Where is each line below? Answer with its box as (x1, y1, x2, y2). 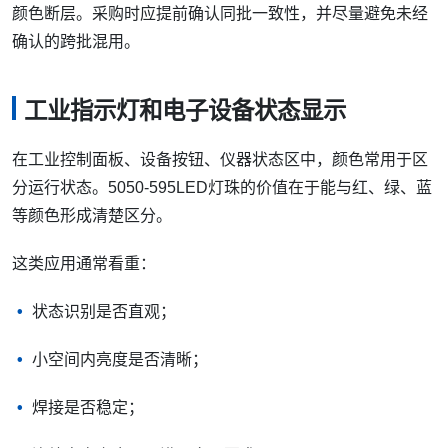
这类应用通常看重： (12, 254, 156, 272)
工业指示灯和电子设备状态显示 (24, 98, 346, 125)
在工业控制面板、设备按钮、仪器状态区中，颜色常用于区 (12, 150, 428, 168)
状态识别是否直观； (32, 302, 176, 320)
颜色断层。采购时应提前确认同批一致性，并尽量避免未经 (12, 5, 428, 23)
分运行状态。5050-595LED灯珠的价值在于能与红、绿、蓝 (12, 178, 432, 196)
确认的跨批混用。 (12, 33, 140, 51)
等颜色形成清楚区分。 (12, 206, 172, 224)
